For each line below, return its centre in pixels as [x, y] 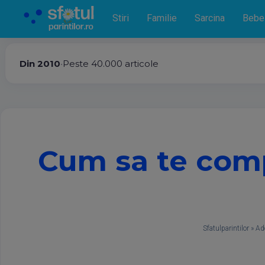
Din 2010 [40, 63]
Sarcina [210, 18]
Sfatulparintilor [226, 228]
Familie [162, 18]
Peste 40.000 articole [111, 63]
